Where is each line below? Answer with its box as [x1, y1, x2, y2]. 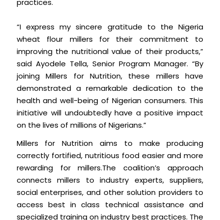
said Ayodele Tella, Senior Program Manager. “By [16, 58, 204, 69]
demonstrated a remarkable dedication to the [16, 82, 204, 93]
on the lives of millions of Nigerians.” [16, 119, 148, 130]
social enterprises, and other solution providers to [16, 187, 204, 198]
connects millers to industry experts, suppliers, [16, 175, 204, 186]
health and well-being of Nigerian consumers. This [16, 95, 204, 106]
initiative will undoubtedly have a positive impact [16, 107, 204, 118]
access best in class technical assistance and [16, 199, 204, 210]
